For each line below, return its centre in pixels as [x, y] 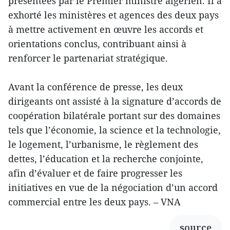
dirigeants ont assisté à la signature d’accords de [115, 101]
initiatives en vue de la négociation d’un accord [113, 188]
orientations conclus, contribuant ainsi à [97, 44]
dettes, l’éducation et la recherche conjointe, [106, 159]
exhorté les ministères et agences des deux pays [113, 15]
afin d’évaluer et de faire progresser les [95, 173]
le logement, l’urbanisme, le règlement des [103, 145]
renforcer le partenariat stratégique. [88, 58]
